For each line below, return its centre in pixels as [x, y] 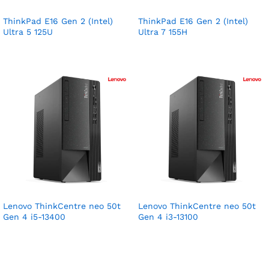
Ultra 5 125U [28, 32]
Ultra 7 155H [163, 32]
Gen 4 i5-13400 [34, 217]
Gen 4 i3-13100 [168, 217]
